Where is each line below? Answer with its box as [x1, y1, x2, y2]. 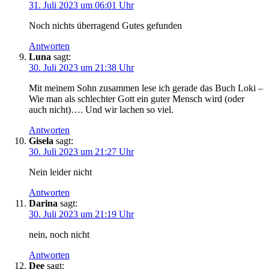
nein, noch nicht [29, 229, 89, 240]
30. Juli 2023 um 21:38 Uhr [29, 62, 134, 73]
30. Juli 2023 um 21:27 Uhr [29, 146, 134, 157]
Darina [29, 198, 58, 208]
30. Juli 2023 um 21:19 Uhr [29, 208, 134, 219]
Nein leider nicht [29, 166, 92, 177]
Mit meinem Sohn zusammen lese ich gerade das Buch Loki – [29, 82, 263, 93]
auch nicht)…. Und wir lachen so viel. [29, 104, 174, 115]
